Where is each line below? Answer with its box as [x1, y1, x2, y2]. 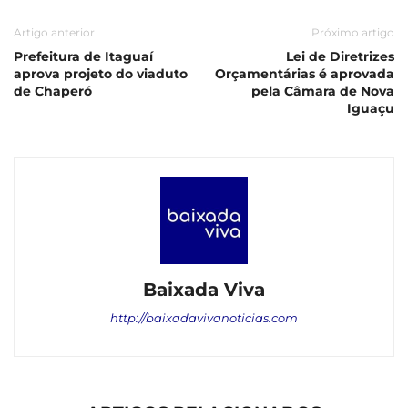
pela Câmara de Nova [251, 82, 394, 99]
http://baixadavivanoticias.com [110, 310, 298, 325]
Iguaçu [347, 99, 394, 117]
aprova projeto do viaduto [14, 65, 188, 82]
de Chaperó [14, 82, 92, 99]
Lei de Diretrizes [286, 47, 394, 65]
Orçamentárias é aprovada [215, 65, 394, 82]
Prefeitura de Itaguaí [14, 47, 153, 65]
